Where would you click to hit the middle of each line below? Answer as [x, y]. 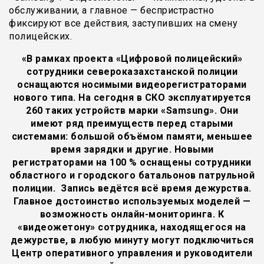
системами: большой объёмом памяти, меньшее [132, 136]
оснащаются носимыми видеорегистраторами [132, 85]
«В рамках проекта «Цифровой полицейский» [132, 59]
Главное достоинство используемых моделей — [132, 201]
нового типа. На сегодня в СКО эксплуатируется [132, 98]
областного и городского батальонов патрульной [132, 175]
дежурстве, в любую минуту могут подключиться [132, 240]
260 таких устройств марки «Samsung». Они [132, 110]
